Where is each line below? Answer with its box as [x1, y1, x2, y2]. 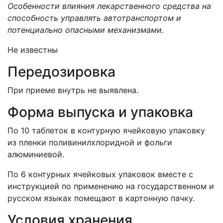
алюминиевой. [7, 149, 64, 159]
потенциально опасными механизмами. [7, 25, 164, 35]
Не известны [7, 45, 58, 55]
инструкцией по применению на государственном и [7, 181, 214, 191]
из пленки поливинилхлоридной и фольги [7, 137, 172, 147]
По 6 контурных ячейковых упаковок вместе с [7, 169, 193, 179]
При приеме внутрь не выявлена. [7, 85, 138, 95]
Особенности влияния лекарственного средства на [7, 1, 211, 11]
